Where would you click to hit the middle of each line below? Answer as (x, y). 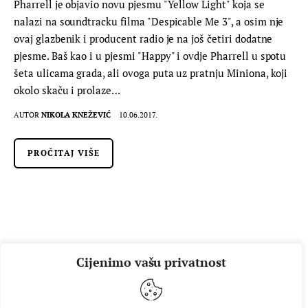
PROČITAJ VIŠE (64, 153)
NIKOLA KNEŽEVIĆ (76, 115)
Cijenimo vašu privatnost (151, 262)
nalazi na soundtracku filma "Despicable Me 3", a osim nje (149, 22)
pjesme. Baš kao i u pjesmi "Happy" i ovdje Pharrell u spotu (150, 56)
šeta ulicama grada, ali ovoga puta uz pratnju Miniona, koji (151, 73)
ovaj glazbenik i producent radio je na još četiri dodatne (143, 39)
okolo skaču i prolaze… (67, 90)
